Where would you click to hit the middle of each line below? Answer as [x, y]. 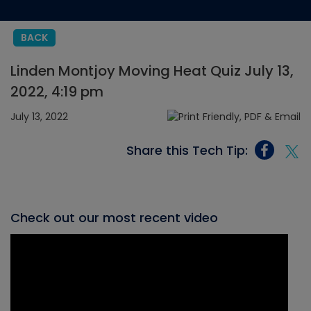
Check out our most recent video [114, 218]
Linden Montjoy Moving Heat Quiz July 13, [152, 71]
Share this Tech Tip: [187, 150]
